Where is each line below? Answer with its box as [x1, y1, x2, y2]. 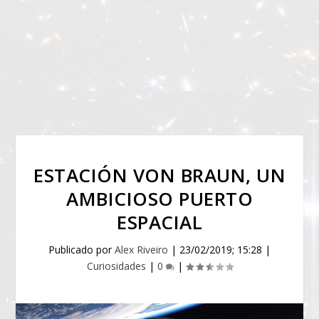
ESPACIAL [117, 209, 202, 235]
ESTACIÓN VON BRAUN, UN [33, 162, 286, 188]
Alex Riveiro [115, 243, 168, 256]
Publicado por [48, 243, 115, 256]
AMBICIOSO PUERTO [66, 186, 253, 211]
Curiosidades [86, 259, 146, 273]
